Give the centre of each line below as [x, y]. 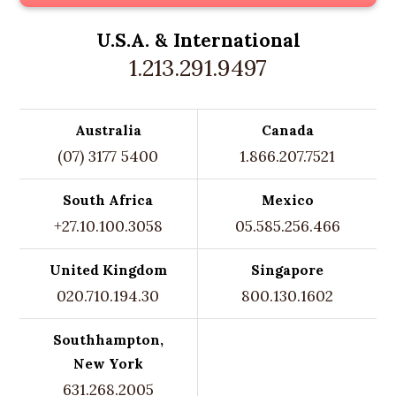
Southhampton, [108, 340]
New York [108, 364]
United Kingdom [108, 270]
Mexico [287, 200]
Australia [108, 130]
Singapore [288, 270]
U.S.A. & [134, 40]
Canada [287, 130]
